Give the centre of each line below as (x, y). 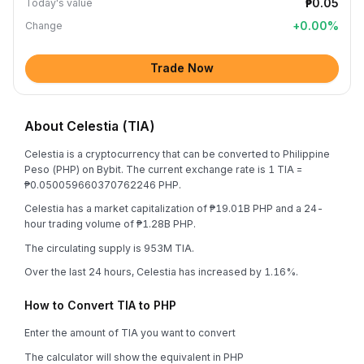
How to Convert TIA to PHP (100, 305)
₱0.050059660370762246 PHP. (103, 184)
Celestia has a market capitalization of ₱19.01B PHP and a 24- (174, 208)
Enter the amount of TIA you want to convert (130, 333)
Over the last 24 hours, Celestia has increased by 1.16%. (161, 272)
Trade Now (182, 68)
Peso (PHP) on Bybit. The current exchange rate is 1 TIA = (163, 169)
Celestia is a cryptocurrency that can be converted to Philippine (177, 154)
